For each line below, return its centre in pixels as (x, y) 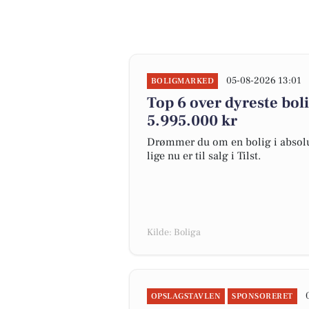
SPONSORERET (262, 296)
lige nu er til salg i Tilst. (204, 156)
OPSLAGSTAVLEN (186, 296)
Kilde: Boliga (174, 232)
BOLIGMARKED (183, 81)
